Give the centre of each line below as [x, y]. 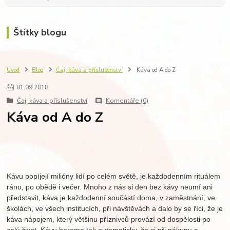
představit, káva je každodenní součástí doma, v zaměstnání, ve [111, 198]
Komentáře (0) [127, 101]
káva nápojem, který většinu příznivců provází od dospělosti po [109, 219]
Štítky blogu [40, 33]
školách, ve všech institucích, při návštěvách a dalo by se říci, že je [115, 209]
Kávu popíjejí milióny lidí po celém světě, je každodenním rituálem [114, 176]
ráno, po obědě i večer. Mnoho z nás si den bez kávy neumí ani [110, 187]
